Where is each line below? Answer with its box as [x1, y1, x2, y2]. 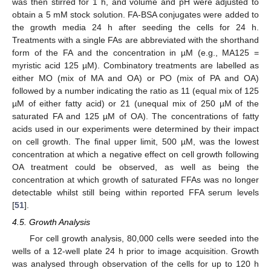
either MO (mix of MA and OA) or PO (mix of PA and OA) [12, 73, 259, 83]
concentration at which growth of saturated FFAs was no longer [12, 174, 259, 184]
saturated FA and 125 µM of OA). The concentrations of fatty [12, 111, 259, 121]
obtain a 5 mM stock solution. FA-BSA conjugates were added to [12, 9, 259, 19]
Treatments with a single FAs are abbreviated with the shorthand [12, 34, 259, 45]
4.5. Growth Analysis [12, 217, 90, 227]
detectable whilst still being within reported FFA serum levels [12, 187, 259, 197]
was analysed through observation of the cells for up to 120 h [12, 259, 259, 269]
